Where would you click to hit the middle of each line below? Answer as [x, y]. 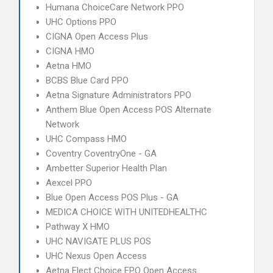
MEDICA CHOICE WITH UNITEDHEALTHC [126, 212]
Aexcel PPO [69, 183]
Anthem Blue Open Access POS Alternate [129, 110]
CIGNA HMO [70, 51]
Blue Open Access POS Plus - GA [112, 197]
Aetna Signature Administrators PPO [119, 95]
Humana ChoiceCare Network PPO [115, 7]
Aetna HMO [69, 66]
